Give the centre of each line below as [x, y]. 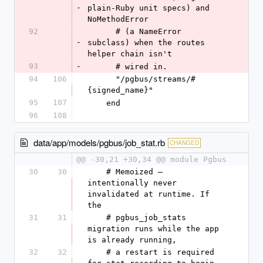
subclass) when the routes [146, 43]
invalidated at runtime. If [149, 194]
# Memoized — [97, 172]
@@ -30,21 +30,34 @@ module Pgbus [151, 159]
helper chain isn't [130, 54]
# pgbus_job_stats [97, 218]
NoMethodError [118, 19]
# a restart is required [97, 252]
